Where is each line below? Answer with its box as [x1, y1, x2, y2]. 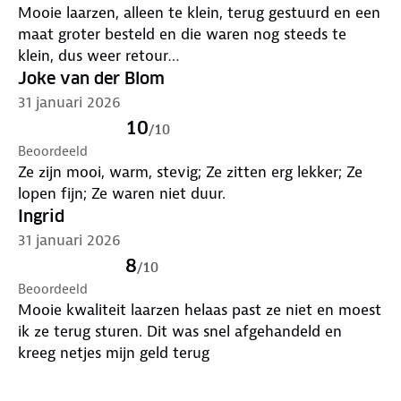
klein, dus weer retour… [18, 45, 180, 65]
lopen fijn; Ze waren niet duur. [18, 183, 226, 203]
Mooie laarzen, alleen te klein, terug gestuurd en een [18, 2, 380, 22]
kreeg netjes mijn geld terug [18, 342, 209, 363]
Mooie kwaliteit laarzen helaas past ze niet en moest [18, 299, 381, 320]
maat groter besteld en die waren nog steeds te [18, 23, 346, 44]
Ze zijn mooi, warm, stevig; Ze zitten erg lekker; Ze [18, 161, 363, 182]
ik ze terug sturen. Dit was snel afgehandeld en [18, 320, 147, 341]
